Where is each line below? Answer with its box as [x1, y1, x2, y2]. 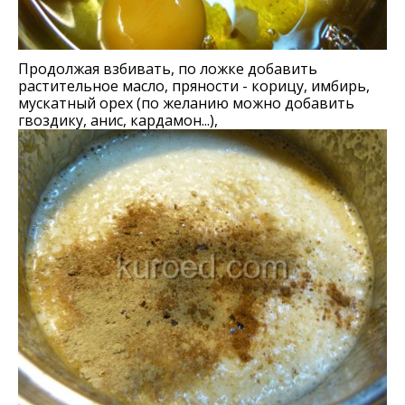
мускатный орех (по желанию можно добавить [18, 93, 354, 113]
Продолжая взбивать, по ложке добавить [18, 59, 317, 79]
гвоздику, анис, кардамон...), [18, 110, 218, 130]
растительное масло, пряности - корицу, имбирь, [18, 76, 370, 96]
